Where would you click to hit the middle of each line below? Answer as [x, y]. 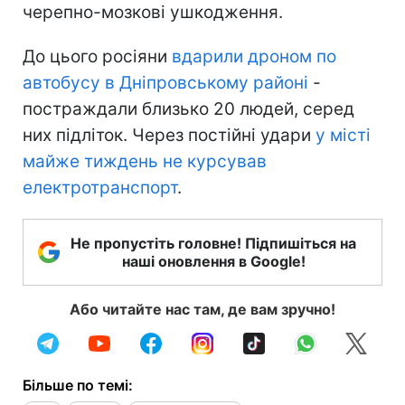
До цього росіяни [97, 56]
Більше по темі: [78, 385]
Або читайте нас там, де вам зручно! [202, 309]
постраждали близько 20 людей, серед [188, 108]
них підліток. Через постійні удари [169, 135]
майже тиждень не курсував [145, 161]
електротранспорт [100, 187]
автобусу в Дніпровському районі [165, 82]
